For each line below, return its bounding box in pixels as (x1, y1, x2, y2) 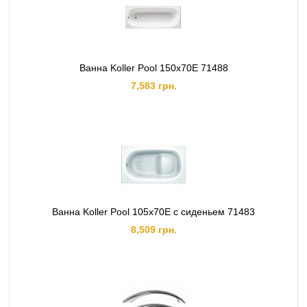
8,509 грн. (130, 224, 177, 235)
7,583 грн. (130, 80, 177, 91)
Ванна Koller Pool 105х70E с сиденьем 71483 (52, 206, 255, 217)
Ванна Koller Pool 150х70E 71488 (79, 62, 228, 73)
